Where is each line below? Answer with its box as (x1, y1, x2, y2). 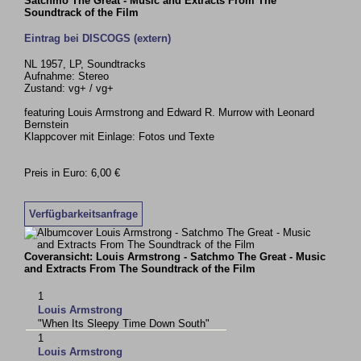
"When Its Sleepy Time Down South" (38, 317, 210, 330)
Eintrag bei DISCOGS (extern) (24, 32, 172, 44)
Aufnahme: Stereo (24, 70, 110, 82)
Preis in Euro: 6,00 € (24, 167, 121, 179)
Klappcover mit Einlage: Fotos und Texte (24, 131, 215, 143)
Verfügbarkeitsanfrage (29, 207, 139, 220)
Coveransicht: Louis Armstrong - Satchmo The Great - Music (24, 250, 326, 263)
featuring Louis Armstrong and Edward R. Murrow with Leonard (24, 106, 315, 118)
